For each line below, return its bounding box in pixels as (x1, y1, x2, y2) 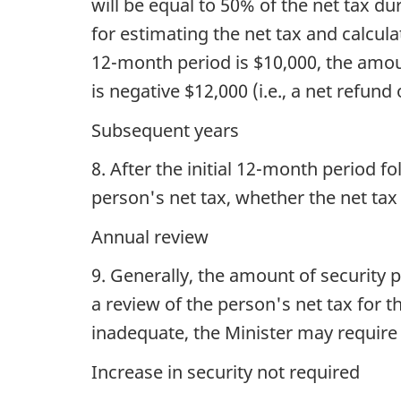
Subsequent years (91, 117, 239, 142)
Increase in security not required (91, 359, 360, 384)
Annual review (91, 224, 209, 249)
